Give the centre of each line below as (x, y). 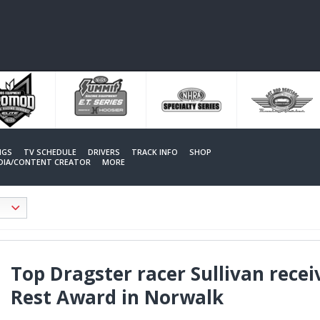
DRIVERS (104, 152)
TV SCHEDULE (50, 152)
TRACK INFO (155, 152)
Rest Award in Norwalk (117, 297)
